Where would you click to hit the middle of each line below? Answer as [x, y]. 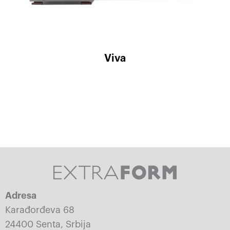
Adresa [21, 196]
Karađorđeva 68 [40, 210]
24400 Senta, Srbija [48, 224]
